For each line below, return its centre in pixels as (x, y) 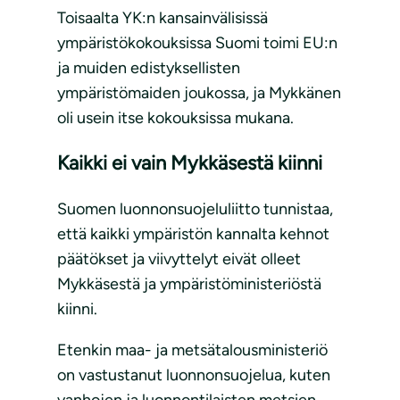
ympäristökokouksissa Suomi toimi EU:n (197, 43)
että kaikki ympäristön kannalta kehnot (193, 234)
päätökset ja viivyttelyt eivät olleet (179, 259)
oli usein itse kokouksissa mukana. (175, 118)
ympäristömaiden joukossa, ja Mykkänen (199, 93)
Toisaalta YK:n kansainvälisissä (162, 18)
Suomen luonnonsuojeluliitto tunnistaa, (195, 209)
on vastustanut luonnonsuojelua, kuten (194, 375)
